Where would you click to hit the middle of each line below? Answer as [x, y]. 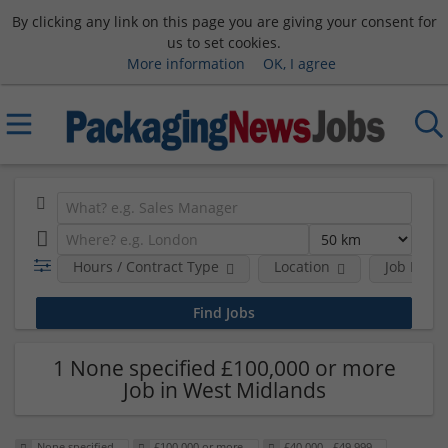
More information [185, 63]
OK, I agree [299, 63]
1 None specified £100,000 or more [224, 367]
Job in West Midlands [224, 389]
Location [301, 266]
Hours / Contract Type [145, 266]
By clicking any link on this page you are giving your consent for [224, 21]
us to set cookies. [224, 42]
